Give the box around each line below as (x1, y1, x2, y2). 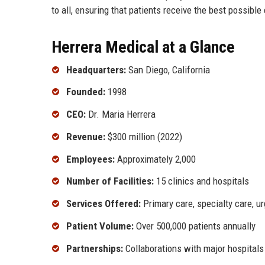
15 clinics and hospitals (154, 175, 249, 188)
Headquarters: (66, 63, 126, 76)
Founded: (66, 86, 105, 98)
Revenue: (66, 130, 105, 143)
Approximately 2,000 (115, 153, 196, 165)
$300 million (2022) (105, 130, 182, 143)
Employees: (66, 153, 115, 165)
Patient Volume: (66, 220, 134, 232)
